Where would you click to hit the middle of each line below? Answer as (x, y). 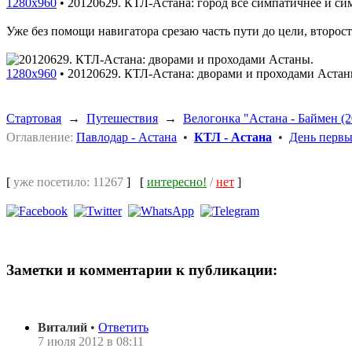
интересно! (177, 181)
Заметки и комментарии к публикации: (142, 269)
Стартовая (34, 118)
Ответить (123, 327)
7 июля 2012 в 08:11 (91, 341)
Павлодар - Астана (126, 137)
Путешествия (122, 118)
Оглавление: (40, 137)
